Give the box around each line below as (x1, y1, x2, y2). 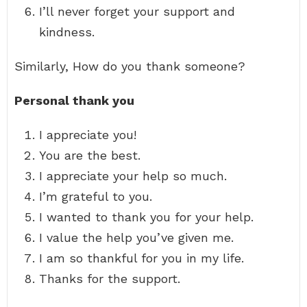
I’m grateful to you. (39, 189, 152, 204)
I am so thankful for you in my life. (39, 251, 244, 265)
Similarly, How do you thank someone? (14, 59, 245, 73)
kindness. (39, 25, 95, 39)
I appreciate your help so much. (39, 169, 227, 183)
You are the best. (39, 148, 140, 162)
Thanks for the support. (39, 271, 180, 286)
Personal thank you (14, 93, 134, 108)
